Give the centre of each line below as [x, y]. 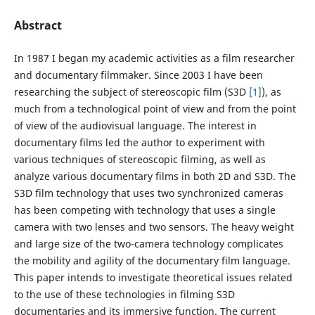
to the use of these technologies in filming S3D [124, 295]
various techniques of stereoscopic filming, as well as [140, 160]
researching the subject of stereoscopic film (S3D [131, 92]
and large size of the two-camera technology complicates [148, 244]
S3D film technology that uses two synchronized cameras [148, 193]
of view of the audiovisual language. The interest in [135, 126]
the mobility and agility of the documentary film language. [152, 261]
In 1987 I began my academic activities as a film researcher [154, 58]
